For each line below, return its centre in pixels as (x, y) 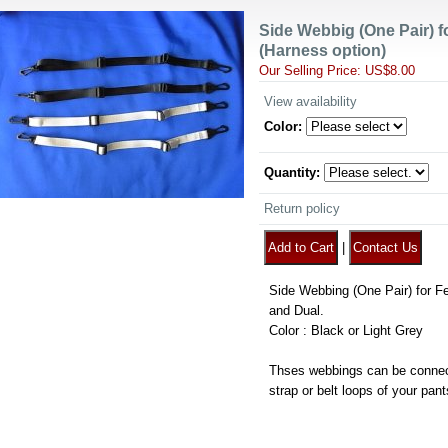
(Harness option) (322, 50)
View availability (310, 101)
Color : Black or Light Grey (346, 330)
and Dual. (296, 310)
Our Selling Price (308, 70)
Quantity (290, 172)
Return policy (302, 208)
